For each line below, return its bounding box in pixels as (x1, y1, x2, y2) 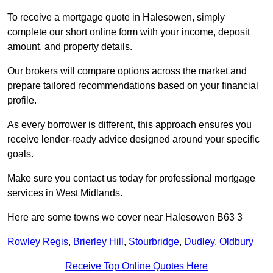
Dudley (184, 236, 214, 247)
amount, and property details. (7, 41, 132, 52)
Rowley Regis (7, 236, 68, 247)
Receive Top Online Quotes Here (65, 261, 208, 272)
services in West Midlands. (7, 188, 122, 199)
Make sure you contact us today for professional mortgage (7, 173, 255, 184)
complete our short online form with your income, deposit (7, 27, 250, 38)
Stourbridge (129, 236, 179, 247)
